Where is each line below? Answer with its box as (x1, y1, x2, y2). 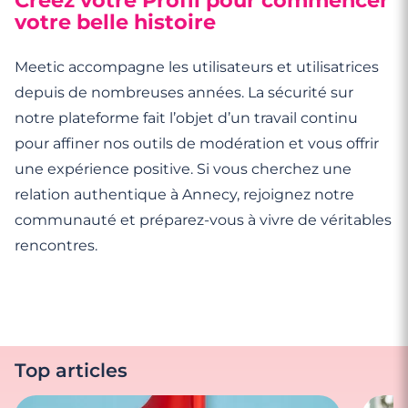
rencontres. (15, 236, 97, 254)
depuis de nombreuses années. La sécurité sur (15, 83, 353, 101)
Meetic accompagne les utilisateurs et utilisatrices (15, 57, 379, 76)
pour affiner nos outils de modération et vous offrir (15, 134, 379, 152)
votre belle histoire (15, 8, 216, 35)
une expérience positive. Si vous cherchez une (15, 159, 352, 178)
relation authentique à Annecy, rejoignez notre (15, 185, 354, 203)
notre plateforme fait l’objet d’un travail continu (15, 108, 358, 127)
